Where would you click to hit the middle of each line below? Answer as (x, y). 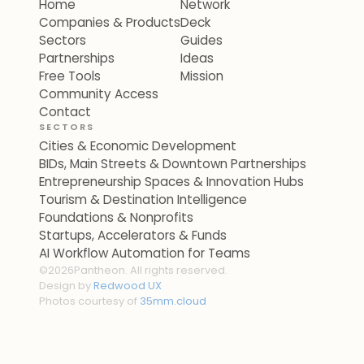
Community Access (99, 94)
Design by (65, 286)
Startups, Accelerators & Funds (133, 235)
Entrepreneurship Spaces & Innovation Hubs (171, 182)
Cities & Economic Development (138, 146)
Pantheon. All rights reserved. (151, 270)
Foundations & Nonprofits (116, 217)
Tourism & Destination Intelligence (143, 199)
